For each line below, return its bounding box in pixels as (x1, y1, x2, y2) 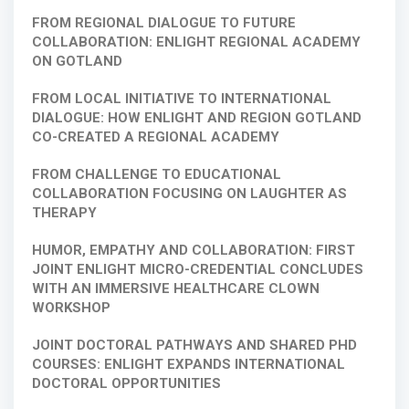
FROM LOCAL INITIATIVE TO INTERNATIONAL (32, 90, 331, 108)
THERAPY (32, 204, 97, 222)
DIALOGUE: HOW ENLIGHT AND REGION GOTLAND (32, 110, 362, 127)
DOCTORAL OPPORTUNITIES (32, 375, 221, 393)
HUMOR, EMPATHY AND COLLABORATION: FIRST (32, 242, 355, 259)
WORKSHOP (32, 299, 110, 317)
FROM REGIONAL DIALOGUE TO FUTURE (32, 15, 296, 32)
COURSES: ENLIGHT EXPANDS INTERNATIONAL (32, 356, 345, 373)
